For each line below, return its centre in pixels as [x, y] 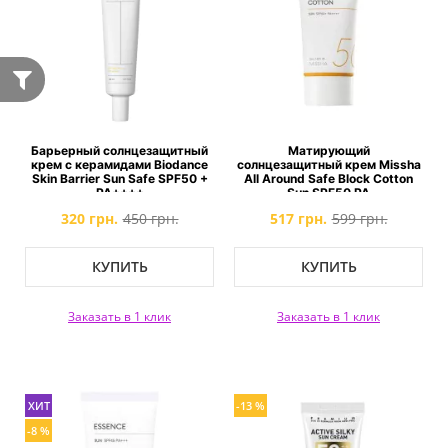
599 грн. [359, 218]
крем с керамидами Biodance [119, 164]
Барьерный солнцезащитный [119, 150]
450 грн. [150, 218]
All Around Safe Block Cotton [328, 178]
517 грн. [298, 218]
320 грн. [89, 218]
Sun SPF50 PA [328, 192]
